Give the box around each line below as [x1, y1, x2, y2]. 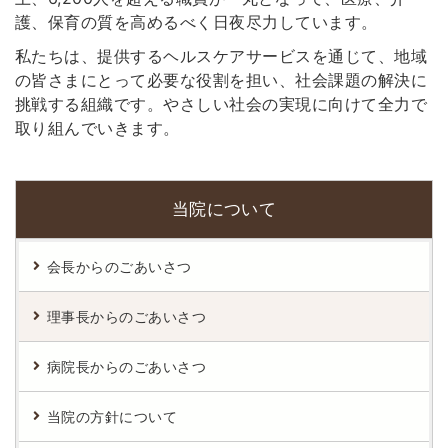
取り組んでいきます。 [15, 118, 180, 138]
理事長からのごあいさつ [47, 308, 207, 325]
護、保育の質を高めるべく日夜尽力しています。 [15, 12, 378, 32]
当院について [171, 199, 277, 219]
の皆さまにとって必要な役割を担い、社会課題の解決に [15, 70, 427, 90]
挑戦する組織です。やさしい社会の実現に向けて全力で [15, 94, 427, 114]
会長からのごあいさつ [47, 258, 192, 275]
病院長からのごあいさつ [47, 358, 207, 375]
